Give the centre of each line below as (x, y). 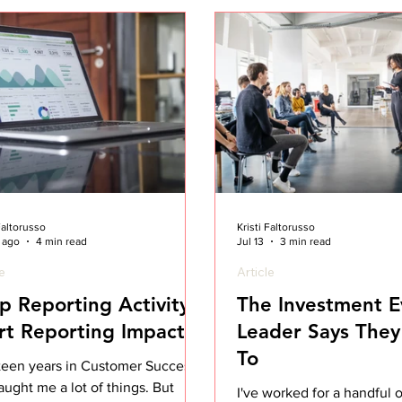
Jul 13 (251, 242)
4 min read (62, 242)
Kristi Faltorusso (276, 227)
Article (256, 271)
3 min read (306, 242)
